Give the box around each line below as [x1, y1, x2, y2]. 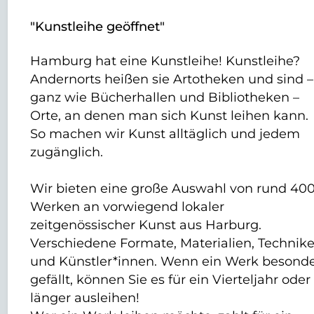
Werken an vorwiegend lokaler [30, 198, 225, 214]
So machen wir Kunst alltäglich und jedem [30, 125, 301, 141]
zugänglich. [30, 144, 104, 159]
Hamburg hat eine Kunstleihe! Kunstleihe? [30, 53, 301, 68]
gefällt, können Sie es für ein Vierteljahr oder [30, 271, 311, 287]
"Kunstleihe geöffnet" [30, 18, 165, 34]
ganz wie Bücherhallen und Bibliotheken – [30, 89, 300, 104]
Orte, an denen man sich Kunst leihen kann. [30, 107, 309, 123]
